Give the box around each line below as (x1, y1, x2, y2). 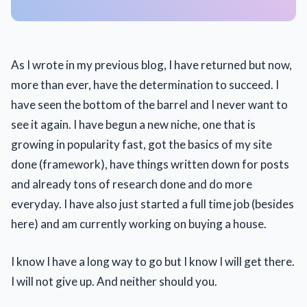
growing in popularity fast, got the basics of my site (11, 137, 272, 151)
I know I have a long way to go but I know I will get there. (11, 254, 295, 269)
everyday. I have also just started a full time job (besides (11, 197, 294, 211)
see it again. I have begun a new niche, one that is (11, 117, 256, 132)
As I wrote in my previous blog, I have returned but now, (11, 58, 292, 72)
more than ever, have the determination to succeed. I (11, 77, 279, 92)
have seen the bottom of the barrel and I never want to (11, 97, 288, 112)
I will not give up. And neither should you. (11, 273, 217, 288)
